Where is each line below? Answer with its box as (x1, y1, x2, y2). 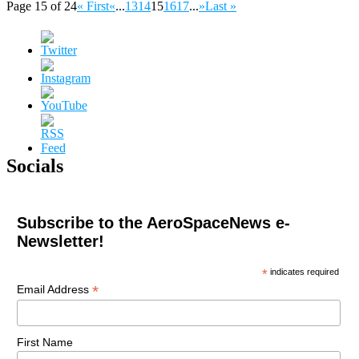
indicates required (268, 266, 340, 276)
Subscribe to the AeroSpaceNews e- (16, 213, 290, 232)
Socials (6, 155, 63, 176)
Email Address (16, 282, 92, 296)
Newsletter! (16, 232, 104, 250)
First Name (16, 336, 73, 349)
